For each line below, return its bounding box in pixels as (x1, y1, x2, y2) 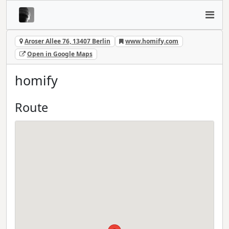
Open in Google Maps (27, 50, 93, 59)
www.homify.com (125, 37, 179, 45)
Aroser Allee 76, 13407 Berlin (24, 37, 110, 45)
